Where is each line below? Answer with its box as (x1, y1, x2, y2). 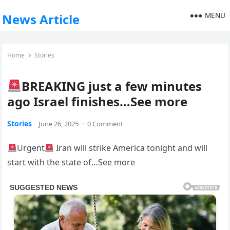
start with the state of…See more (7, 157, 136, 168)
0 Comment (87, 119, 124, 128)
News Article (2, 11, 80, 28)
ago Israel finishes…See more (7, 93, 188, 110)
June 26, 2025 (39, 119, 79, 128)
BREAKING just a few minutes (21, 78, 202, 94)
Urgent (16, 142, 45, 154)
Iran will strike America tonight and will (53, 142, 207, 154)
